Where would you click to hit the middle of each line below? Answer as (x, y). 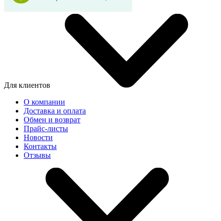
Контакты (40, 147)
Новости (38, 138)
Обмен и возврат (52, 120)
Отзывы (37, 155)
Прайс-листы (46, 129)
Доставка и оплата (55, 111)
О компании (44, 102)
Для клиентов (28, 85)
